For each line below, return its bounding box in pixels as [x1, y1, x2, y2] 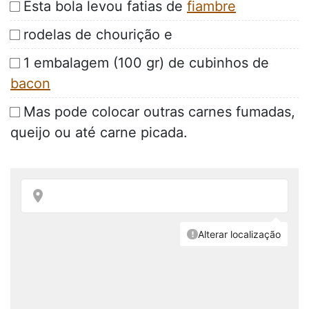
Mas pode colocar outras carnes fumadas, [23, 103, 295, 121]
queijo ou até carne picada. [10, 124, 188, 141]
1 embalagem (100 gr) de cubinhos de [23, 54, 269, 72]
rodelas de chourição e [23, 26, 172, 43]
